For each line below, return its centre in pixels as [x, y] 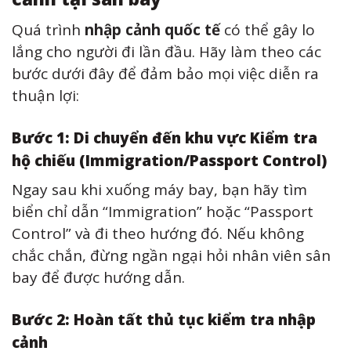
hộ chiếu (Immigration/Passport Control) [169, 160]
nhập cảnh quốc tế [152, 29]
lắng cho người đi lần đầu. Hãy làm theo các [166, 51]
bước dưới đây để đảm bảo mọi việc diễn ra [165, 73]
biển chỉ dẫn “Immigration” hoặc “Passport [163, 212]
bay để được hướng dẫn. [98, 278]
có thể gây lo [268, 29]
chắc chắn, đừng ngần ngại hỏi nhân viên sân [171, 256]
